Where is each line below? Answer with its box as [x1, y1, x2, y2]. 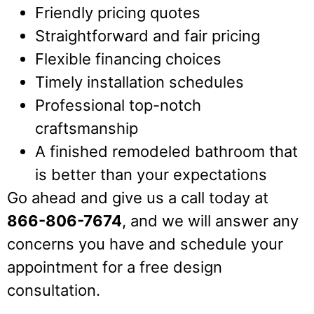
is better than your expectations [35, 165, 267, 184]
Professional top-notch [35, 95, 201, 114]
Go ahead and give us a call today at [7, 188, 268, 207]
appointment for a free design [7, 257, 222, 276]
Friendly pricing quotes [35, 3, 200, 22]
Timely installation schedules [35, 72, 244, 91]
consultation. [7, 280, 100, 299]
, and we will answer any [122, 211, 299, 230]
